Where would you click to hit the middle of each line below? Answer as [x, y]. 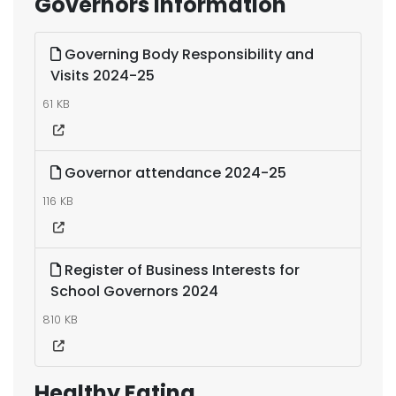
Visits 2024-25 [103, 76]
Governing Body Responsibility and [187, 54]
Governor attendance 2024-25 [174, 173]
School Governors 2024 [134, 291]
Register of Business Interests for [180, 270]
